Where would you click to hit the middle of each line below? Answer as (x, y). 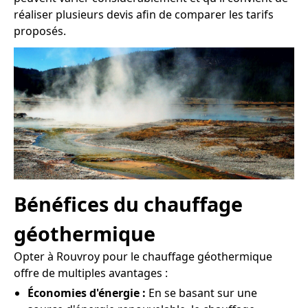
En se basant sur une (201, 293)
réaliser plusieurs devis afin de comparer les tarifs (144, 14)
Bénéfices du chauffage (128, 204)
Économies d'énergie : (87, 293)
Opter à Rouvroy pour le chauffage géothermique (143, 257)
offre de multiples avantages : (91, 273)
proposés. (40, 31)
